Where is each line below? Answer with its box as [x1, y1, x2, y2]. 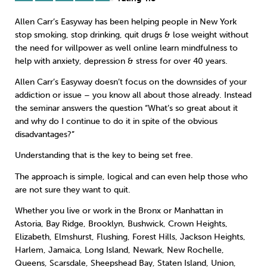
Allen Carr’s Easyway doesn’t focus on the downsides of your [15, 76, 247, 87]
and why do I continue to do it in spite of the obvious [15, 116, 218, 126]
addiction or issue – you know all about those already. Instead [15, 89, 252, 100]
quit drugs [125, 29, 164, 40]
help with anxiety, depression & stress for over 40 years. [15, 55, 228, 66]
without [217, 29, 249, 40]
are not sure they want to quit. [15, 184, 131, 195]
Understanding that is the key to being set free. [15, 150, 195, 161]
